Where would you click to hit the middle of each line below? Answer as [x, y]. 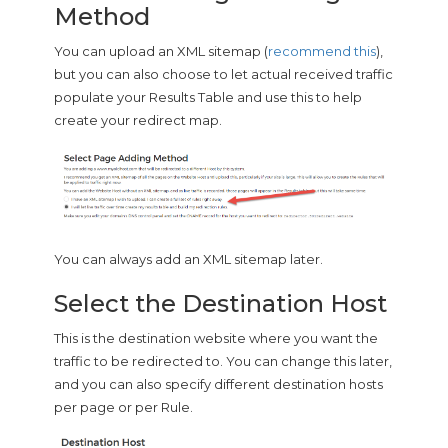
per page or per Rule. [123, 406]
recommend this [322, 50]
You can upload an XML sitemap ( [161, 50]
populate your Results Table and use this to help [208, 96]
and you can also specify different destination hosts [218, 383]
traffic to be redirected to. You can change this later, [223, 360]
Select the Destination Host [220, 303]
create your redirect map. [138, 119]
